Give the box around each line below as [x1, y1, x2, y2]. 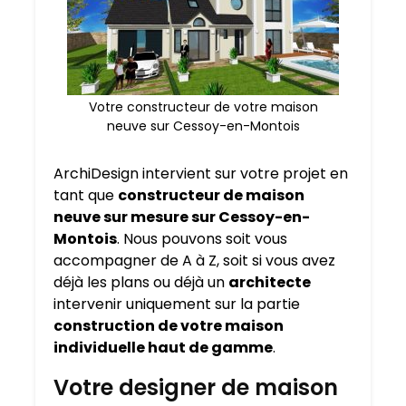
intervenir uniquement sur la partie [53, 294, 300, 315]
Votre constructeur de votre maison [88, 98, 318, 117]
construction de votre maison [53, 315, 284, 337]
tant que [53, 185, 118, 207]
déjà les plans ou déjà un [53, 272, 228, 294]
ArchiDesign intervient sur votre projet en [53, 163, 348, 185]
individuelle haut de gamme [53, 337, 273, 359]
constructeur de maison [118, 185, 304, 207]
